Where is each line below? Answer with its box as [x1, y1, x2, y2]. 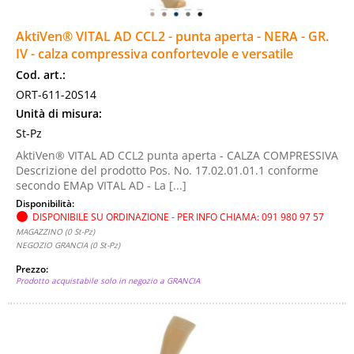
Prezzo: [16, 262, 51, 275]
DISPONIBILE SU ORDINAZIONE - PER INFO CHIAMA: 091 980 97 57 [32, 210, 324, 223]
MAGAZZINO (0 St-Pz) [16, 226, 95, 237]
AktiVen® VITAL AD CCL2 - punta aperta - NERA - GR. [16, 28, 329, 45]
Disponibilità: [16, 197, 77, 209]
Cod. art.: [16, 67, 66, 82]
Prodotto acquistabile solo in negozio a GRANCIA [16, 275, 200, 286]
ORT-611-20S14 [16, 87, 96, 102]
